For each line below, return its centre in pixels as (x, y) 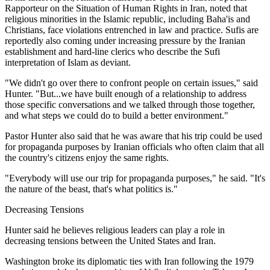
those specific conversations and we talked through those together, (130, 104)
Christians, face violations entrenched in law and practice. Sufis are (132, 30)
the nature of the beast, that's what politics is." (91, 189)
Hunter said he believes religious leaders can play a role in (115, 230)
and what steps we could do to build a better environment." (117, 115)
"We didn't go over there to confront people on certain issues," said (131, 83)
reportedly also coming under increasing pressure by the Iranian (125, 40)
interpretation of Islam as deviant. (68, 62)
